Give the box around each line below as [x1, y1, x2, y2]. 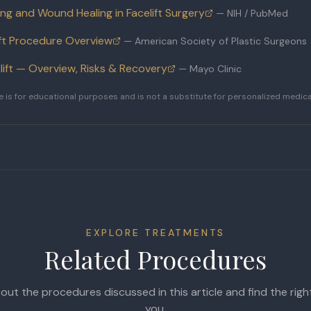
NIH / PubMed [226, 7, 288, 19]
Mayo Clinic [189, 62, 242, 75]
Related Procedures [44, 242, 267, 276]
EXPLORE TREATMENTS [85, 226, 226, 239]
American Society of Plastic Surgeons [134, 35, 307, 47]
